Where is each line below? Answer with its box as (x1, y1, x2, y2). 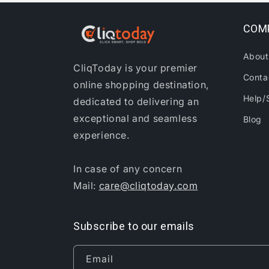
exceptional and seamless (73, 112, 198, 124)
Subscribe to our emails (73, 220, 195, 232)
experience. (73, 129, 130, 141)
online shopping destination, (73, 79, 209, 91)
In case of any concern (73, 163, 183, 175)
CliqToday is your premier (73, 62, 198, 74)
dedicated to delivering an (73, 95, 199, 107)
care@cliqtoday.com (98, 180, 198, 192)
